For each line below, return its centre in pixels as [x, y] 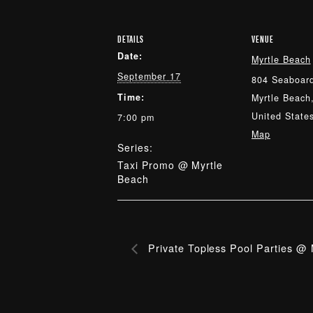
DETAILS [131, 38]
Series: [135, 147]
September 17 [149, 76]
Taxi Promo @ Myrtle [170, 165]
